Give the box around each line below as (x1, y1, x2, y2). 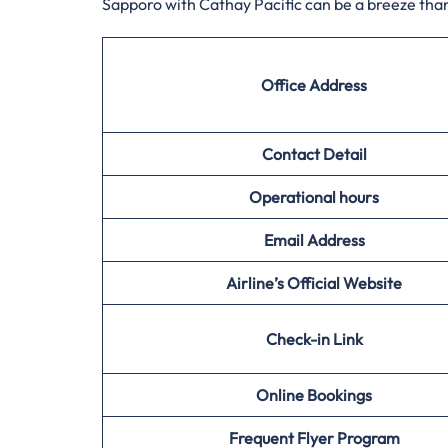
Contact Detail (261, 144, 367, 164)
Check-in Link (265, 329, 363, 349)
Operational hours (249, 187, 379, 207)
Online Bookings (256, 385, 372, 405)
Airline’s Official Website (226, 273, 402, 293)
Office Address (261, 75, 367, 95)
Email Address (263, 230, 365, 250)
